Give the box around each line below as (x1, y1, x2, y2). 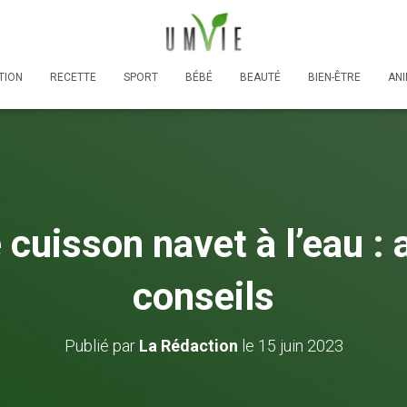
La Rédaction (138, 335, 238, 355)
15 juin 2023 (257, 335, 343, 355)
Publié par (64, 335, 139, 355)
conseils (133, 273, 274, 319)
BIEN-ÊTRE (308, 70, 361, 84)
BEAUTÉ (240, 70, 281, 84)
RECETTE (50, 70, 96, 84)
